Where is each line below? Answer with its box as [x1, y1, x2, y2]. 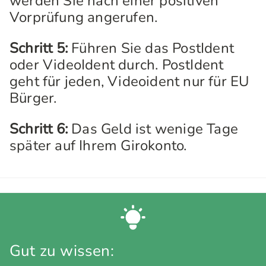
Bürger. [9, 88, 57, 107]
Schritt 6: [9, 119, 68, 138]
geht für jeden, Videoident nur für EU [9, 72, 249, 91]
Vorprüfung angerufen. [9, 8, 158, 27]
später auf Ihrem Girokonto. [9, 136, 187, 155]
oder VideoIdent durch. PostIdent [9, 55, 224, 74]
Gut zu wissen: [9, 240, 114, 261]
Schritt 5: [9, 39, 68, 58]
